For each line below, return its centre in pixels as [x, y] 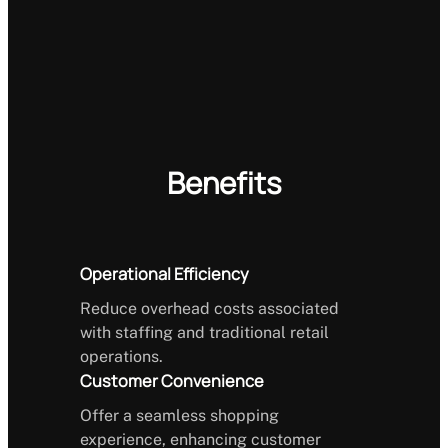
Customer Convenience [172, 380]
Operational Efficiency [164, 274]
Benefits [224, 183]
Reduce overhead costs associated [209, 308]
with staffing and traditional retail [204, 332]
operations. [121, 356]
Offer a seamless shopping [179, 415]
